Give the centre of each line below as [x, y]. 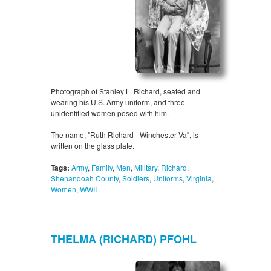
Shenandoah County [85, 178]
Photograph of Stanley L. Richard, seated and [126, 91]
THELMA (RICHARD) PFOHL [124, 239]
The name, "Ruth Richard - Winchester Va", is [125, 135]
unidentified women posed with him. [110, 113]
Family [102, 168]
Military [146, 168]
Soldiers [136, 178]
